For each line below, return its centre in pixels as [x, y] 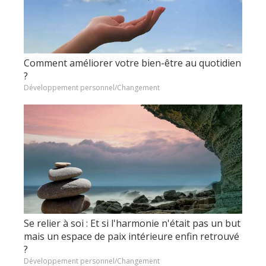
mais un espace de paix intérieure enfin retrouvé [132, 237]
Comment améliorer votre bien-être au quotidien [132, 63]
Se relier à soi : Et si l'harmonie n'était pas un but [132, 224]
